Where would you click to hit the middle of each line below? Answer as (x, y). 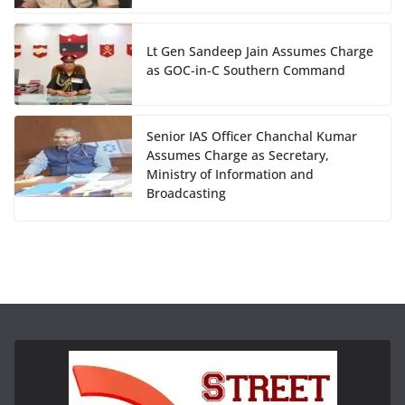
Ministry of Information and (230, 174)
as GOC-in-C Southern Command (246, 70)
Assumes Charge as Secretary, (238, 155)
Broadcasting (186, 193)
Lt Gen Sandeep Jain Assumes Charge (260, 51)
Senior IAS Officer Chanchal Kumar (252, 136)
